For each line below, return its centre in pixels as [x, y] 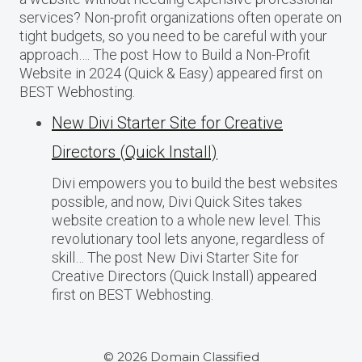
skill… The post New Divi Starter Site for [175, 258]
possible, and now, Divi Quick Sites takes [177, 202]
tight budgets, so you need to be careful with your [173, 36]
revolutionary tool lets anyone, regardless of [188, 239]
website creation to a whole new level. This [186, 221]
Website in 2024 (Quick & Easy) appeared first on [171, 74]
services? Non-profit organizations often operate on [181, 18]
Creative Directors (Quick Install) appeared [184, 276]
